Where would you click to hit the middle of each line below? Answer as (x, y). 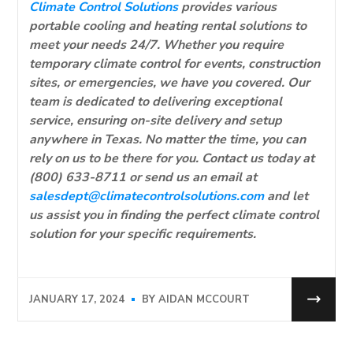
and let (286, 196)
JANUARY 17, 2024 (77, 300)
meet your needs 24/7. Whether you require (157, 45)
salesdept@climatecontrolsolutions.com (147, 196)
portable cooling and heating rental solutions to (168, 26)
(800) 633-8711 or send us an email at (143, 177)
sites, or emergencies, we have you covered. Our (170, 82)
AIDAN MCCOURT (204, 300)
